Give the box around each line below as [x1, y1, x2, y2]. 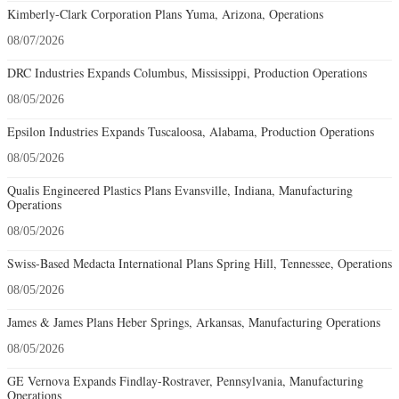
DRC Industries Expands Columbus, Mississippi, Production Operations [7, 64, 367, 82]
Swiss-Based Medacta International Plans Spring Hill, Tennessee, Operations [7, 255, 392, 273]
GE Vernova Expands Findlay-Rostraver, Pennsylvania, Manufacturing [7, 372, 363, 390]
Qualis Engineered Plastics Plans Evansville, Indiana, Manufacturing [7, 182, 353, 199]
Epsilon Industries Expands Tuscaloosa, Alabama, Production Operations [7, 123, 374, 141]
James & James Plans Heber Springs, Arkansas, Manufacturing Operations [7, 313, 380, 331]
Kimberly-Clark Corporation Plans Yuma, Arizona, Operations [7, 5, 323, 23]
